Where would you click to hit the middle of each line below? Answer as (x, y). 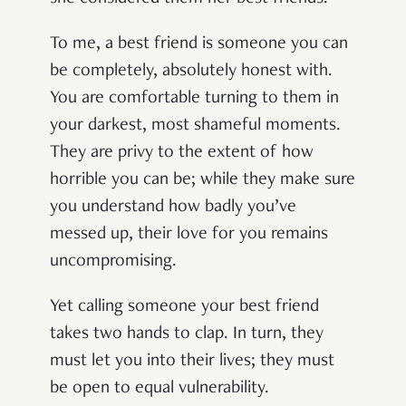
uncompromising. (113, 261)
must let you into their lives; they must (192, 361)
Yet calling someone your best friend (184, 307)
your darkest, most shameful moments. (195, 126)
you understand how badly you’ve (173, 207)
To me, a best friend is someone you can (199, 44)
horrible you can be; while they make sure (203, 180)
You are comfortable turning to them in (194, 98)
